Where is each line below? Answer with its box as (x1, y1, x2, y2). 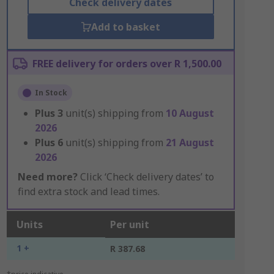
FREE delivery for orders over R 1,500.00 (32, 57, 221, 70)
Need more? (17, 170, 78, 183)
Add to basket (91, 20, 160, 34)
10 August (165, 106, 214, 120)
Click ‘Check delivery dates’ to (77, 170, 214, 183)
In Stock (34, 87, 67, 98)
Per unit (109, 218, 149, 231)
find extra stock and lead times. (17, 185, 160, 198)
